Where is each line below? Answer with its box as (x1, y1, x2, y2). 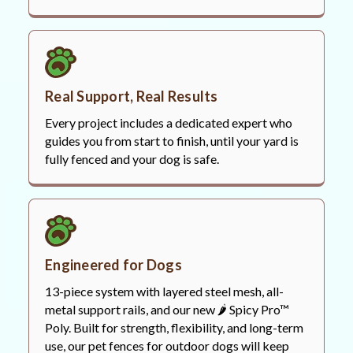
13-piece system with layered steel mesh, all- (45, 284, 284, 299)
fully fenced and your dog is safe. (45, 151, 219, 167)
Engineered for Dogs (45, 256, 182, 274)
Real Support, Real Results (45, 87, 218, 106)
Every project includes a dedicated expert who (45, 115, 292, 131)
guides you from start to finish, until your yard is (45, 133, 299, 149)
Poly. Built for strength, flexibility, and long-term (45, 320, 303, 336)
